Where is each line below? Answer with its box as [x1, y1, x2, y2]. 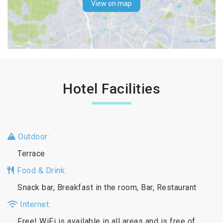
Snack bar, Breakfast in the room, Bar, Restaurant [17, 182, 197, 192]
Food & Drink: [14, 165, 67, 175]
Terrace [17, 148, 45, 158]
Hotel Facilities [63, 80, 160, 97]
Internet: [17, 199, 51, 209]
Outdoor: [15, 131, 49, 141]
